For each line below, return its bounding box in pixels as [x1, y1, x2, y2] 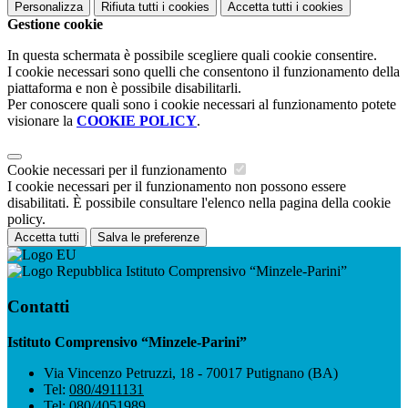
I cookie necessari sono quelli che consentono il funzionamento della [7, 64, 400, 80]
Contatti [7, 296, 69, 316]
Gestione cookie [7, 16, 103, 33]
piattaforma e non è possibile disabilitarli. [7, 80, 241, 97]
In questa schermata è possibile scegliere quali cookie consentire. [7, 47, 377, 64]
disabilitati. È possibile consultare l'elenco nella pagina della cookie [7, 195, 391, 211]
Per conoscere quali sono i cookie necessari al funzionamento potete [7, 97, 396, 113]
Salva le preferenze [97, 230, 199, 245]
